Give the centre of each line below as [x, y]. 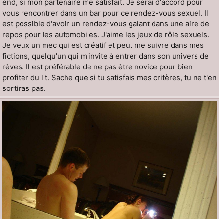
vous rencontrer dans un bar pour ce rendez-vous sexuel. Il [105, 13]
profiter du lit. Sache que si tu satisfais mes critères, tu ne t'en [109, 77]
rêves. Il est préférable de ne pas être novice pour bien [98, 67]
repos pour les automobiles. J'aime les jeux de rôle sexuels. [106, 34]
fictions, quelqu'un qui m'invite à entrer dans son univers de [106, 56]
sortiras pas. [24, 88]
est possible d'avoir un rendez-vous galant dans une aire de [106, 24]
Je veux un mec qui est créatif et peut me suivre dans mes [103, 45]
